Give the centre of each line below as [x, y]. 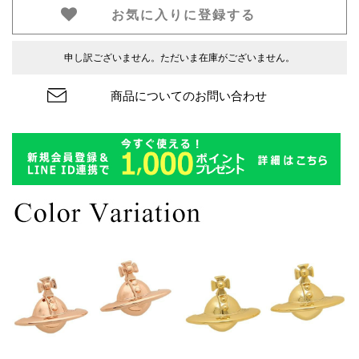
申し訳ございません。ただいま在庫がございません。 [179, 57]
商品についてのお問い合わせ [188, 95]
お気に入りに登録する [184, 14]
